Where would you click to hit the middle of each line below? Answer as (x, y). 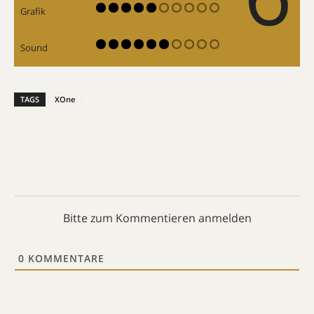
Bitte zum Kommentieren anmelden (157, 218)
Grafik (33, 11)
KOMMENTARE (64, 258)
